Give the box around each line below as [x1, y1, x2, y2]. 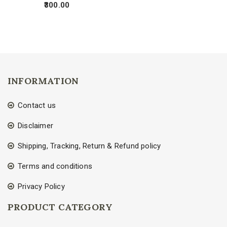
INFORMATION [8, 75, 79, 87]
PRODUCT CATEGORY [8, 201, 113, 213]
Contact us [18, 101, 56, 110]
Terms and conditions [18, 162, 92, 171]
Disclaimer [18, 121, 53, 131]
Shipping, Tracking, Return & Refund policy [18, 141, 161, 151]
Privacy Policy [18, 182, 65, 192]
